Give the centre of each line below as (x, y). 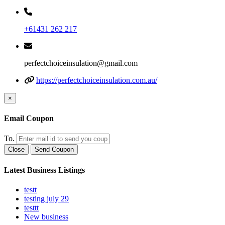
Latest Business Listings (44, 170)
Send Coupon (54, 150)
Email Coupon (29, 119)
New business (46, 216)
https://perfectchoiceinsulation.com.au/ (97, 80)
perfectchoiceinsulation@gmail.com (81, 63)
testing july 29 (46, 198)
